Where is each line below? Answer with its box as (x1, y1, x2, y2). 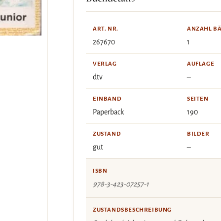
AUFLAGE (187, 61, 215, 67)
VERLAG (93, 61, 117, 67)
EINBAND (93, 96, 122, 102)
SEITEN (187, 96, 209, 102)
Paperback (93, 108, 124, 116)
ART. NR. (93, 26, 118, 32)
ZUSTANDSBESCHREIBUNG (93, 207, 172, 213)
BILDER (187, 131, 210, 137)
